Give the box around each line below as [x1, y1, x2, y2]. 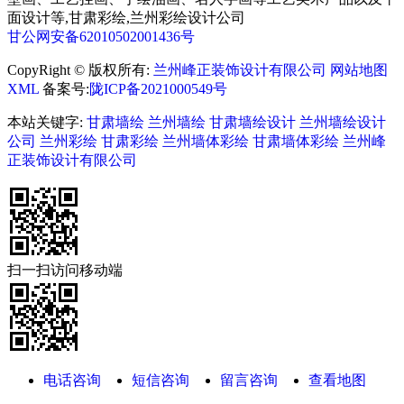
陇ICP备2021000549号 [89, 80, 227, 96]
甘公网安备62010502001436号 [7, 28, 195, 44]
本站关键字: [7, 114, 87, 130]
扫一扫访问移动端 [7, 262, 123, 278]
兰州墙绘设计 [299, 114, 386, 130]
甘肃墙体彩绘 [252, 133, 339, 149]
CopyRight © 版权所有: [7, 61, 153, 78]
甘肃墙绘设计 [209, 114, 296, 130]
